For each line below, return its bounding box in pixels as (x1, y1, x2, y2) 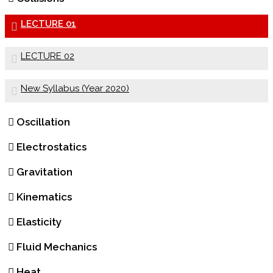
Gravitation (16, 166, 73, 179)
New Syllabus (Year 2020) (21, 83, 129, 94)
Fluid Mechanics (16, 241, 97, 253)
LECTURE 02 (21, 51, 74, 62)
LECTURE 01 (21, 18, 76, 30)
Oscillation (16, 116, 70, 129)
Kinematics (16, 191, 72, 204)
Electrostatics (16, 141, 87, 154)
